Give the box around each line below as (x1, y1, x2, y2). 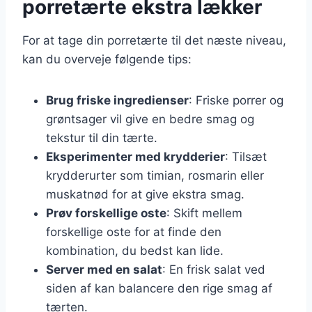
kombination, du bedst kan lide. (46, 243, 224, 258)
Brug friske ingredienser (46, 93, 189, 107)
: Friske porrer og (189, 93, 283, 107)
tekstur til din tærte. (46, 130, 157, 145)
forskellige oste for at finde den (46, 224, 221, 239)
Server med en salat (46, 262, 162, 276)
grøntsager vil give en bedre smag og (46, 111, 254, 126)
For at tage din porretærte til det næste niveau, (22, 33, 286, 47)
